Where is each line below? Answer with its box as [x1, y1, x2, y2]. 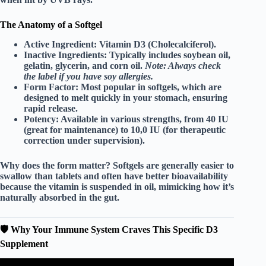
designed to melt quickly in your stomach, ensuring [24, 93, 227, 103]
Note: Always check [145, 61, 221, 71]
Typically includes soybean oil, [107, 50, 230, 61]
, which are [177, 82, 221, 93]
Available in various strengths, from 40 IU [59, 114, 229, 125]
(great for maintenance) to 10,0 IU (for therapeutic [24, 125, 226, 135]
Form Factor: [24, 82, 78, 93]
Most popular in [78, 82, 148, 93]
